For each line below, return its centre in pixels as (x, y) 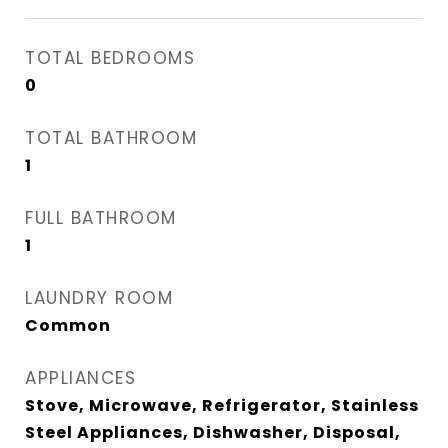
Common (68, 326)
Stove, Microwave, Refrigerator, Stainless (222, 406)
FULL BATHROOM (101, 218)
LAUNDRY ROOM (99, 298)
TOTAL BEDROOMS (110, 58)
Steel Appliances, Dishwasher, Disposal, (213, 433)
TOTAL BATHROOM (111, 138)
